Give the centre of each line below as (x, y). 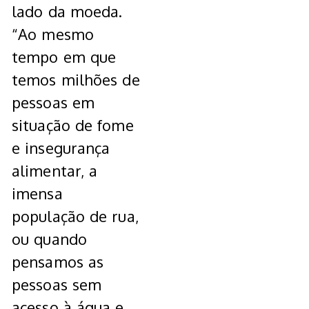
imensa (37, 193)
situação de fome (73, 125)
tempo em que (64, 57)
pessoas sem (57, 285)
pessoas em (53, 102)
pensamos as (58, 262)
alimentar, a (55, 171)
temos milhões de (76, 80)
